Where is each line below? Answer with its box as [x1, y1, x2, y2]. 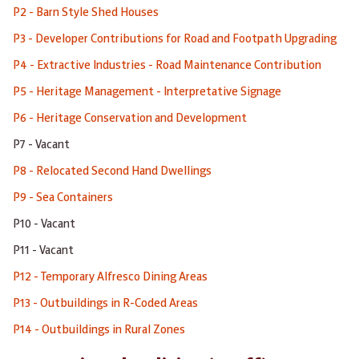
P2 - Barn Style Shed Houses [13, 6, 159, 20]
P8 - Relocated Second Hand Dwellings [13, 165, 212, 179]
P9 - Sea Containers [13, 192, 113, 205]
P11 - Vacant [13, 244, 74, 258]
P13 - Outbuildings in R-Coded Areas [13, 297, 198, 311]
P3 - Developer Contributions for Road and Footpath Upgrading [13, 33, 337, 46]
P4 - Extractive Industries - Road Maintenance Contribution [13, 59, 321, 73]
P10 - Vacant [13, 218, 75, 232]
